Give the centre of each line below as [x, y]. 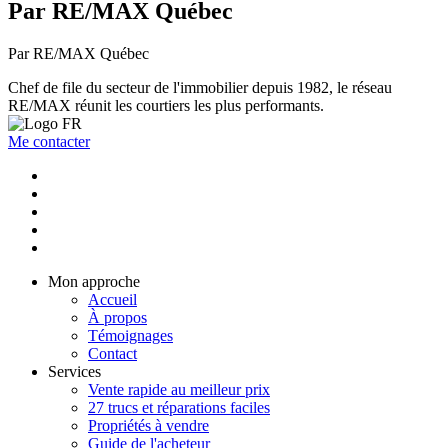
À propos [117, 318]
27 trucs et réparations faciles [179, 408]
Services [74, 372]
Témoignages [130, 336]
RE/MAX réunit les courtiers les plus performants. [166, 106]
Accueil [112, 300]
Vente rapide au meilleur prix [179, 390]
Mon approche [94, 282]
